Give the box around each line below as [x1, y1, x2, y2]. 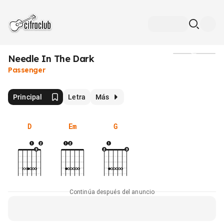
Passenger [8, 65, 45, 74]
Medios [185, 55, 203, 60]
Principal [13, 92, 42, 101]
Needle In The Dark [8, 53, 94, 64]
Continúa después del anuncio [69, 188, 155, 195]
